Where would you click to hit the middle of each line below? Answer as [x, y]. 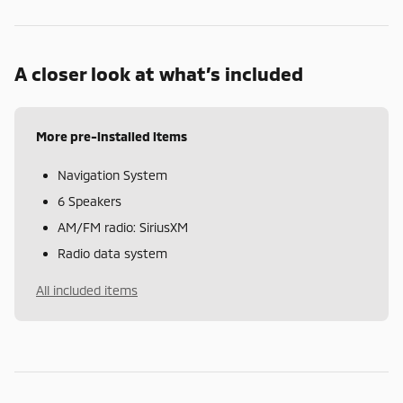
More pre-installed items [112, 137]
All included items [87, 291]
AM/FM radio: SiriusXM [123, 228]
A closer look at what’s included [159, 74]
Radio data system [112, 254]
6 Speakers [90, 201]
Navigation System [112, 175]
